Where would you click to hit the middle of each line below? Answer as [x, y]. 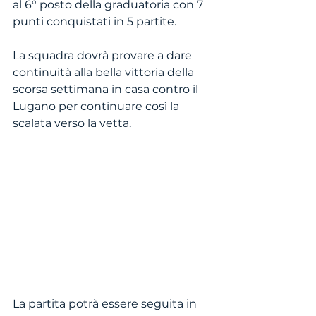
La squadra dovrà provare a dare [104, 55]
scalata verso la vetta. [72, 123]
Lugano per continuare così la [97, 106]
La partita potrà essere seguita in [106, 303]
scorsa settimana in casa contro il [107, 89]
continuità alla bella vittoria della [105, 72]
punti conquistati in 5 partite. [95, 22]
